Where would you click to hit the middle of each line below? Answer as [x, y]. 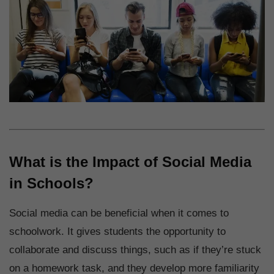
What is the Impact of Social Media [130, 162]
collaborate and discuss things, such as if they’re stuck [135, 250]
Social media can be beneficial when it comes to [119, 213]
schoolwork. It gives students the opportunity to [117, 232]
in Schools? [51, 183]
